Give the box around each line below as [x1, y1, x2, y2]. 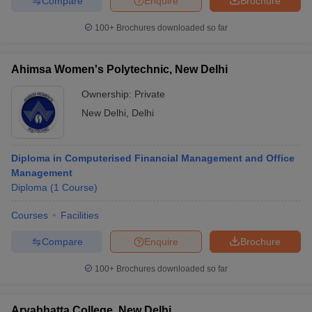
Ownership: [81, 88, 134, 100]
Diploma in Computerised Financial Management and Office [11, 153, 295, 164]
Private [134, 88, 165, 100]
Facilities [61, 210, 99, 221]
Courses [11, 210, 48, 221]
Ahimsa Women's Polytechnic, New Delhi [11, 63, 228, 75]
